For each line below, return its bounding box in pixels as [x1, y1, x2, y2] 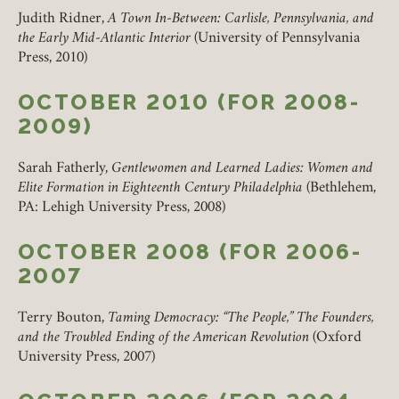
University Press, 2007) [18, 351, 155, 365]
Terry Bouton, [18, 312, 108, 326]
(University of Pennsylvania [191, 32, 360, 46]
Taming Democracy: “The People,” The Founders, [108, 312, 374, 326]
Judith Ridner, [18, 12, 108, 27]
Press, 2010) [18, 52, 87, 66]
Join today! [175, 114, 246, 128]
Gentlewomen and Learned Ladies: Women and [111, 162, 373, 176]
